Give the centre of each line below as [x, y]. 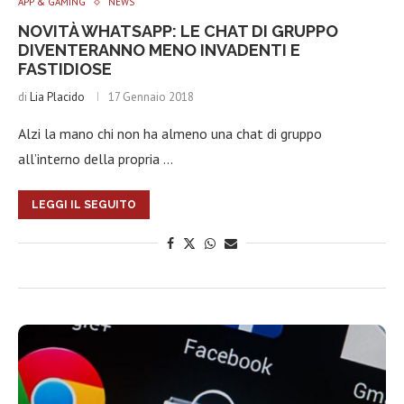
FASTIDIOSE [65, 69]
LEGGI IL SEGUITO [84, 205]
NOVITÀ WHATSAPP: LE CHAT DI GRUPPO [178, 31]
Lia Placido [57, 97]
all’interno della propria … [96, 159]
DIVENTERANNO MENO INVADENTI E [159, 50]
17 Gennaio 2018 [151, 97]
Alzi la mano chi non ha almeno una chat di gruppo [170, 133]
